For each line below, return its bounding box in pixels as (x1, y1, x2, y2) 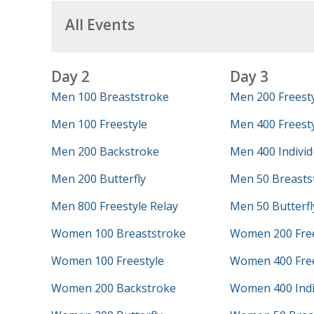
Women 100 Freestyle (50, 253, 164, 268)
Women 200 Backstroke (50, 280, 176, 296)
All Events (64, 15, 135, 34)
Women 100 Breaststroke (50, 226, 186, 241)
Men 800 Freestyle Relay (50, 198, 178, 214)
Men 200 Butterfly (50, 171, 146, 186)
